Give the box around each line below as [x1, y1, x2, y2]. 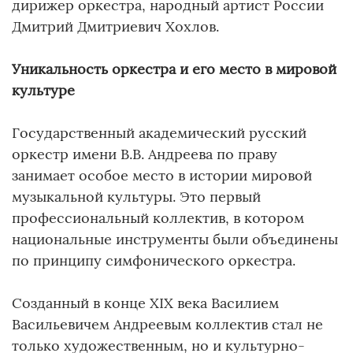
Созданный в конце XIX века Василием [12, 293, 279, 312]
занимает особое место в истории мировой [12, 165, 312, 184]
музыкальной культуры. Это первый [12, 187, 261, 206]
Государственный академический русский [12, 123, 307, 142]
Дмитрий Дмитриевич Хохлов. [12, 17, 219, 35]
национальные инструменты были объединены [12, 229, 338, 248]
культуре [12, 80, 75, 99]
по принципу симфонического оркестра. [12, 251, 295, 269]
